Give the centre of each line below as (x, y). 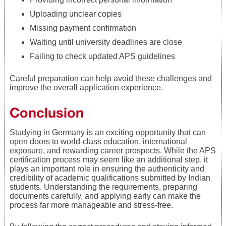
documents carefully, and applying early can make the (105, 196)
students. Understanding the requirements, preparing (103, 187)
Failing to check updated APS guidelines (102, 56)
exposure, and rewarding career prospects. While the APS (113, 150)
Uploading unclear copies (76, 14)
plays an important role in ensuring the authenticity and (107, 168)
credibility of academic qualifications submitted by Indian (110, 178)
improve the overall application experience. (86, 87)
